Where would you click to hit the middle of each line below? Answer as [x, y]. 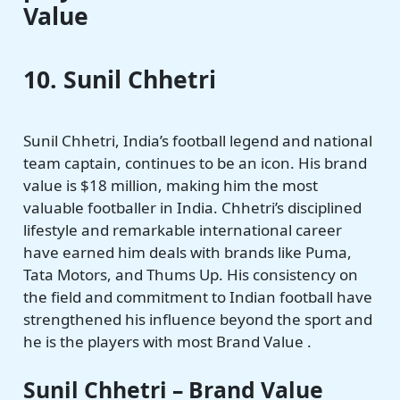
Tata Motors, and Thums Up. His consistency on [191, 274]
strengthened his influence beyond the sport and [198, 319]
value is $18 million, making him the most [171, 185]
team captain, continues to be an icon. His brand [196, 162]
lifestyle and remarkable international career [183, 229]
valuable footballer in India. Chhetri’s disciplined [193, 207]
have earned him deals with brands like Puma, [188, 252]
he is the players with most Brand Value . [168, 341]
